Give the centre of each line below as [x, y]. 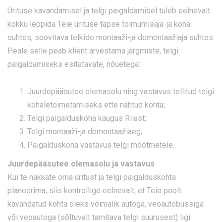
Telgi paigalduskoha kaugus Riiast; [87, 118]
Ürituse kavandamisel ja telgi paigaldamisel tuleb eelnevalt [109, 11]
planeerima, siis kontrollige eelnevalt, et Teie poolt [94, 191]
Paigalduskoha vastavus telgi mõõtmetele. [101, 145]
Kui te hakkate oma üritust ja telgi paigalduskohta [92, 177]
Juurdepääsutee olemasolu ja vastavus [81, 164]
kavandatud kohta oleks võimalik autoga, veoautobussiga [106, 204]
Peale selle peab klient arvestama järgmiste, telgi [93, 51]
